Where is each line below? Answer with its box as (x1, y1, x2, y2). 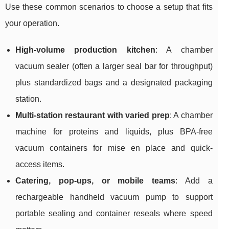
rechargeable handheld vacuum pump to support (15, 193, 213, 202)
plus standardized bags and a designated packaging (15, 78, 213, 87)
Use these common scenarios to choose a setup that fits (5, 3, 213, 12)
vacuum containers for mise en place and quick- (15, 144, 213, 153)
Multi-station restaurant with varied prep (15, 111, 170, 120)
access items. (15, 160, 64, 169)
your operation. (5, 19, 59, 28)
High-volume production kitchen (15, 45, 155, 55)
